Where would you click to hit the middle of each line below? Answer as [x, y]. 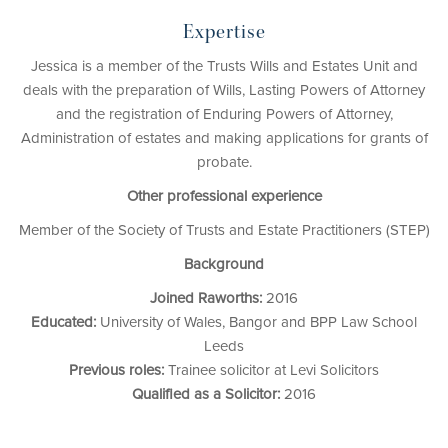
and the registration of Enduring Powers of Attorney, [224, 114]
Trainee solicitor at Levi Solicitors [271, 370]
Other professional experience [224, 196]
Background [224, 264]
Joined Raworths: [206, 298]
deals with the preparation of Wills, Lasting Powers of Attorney [224, 90]
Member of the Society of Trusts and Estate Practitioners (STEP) [224, 230]
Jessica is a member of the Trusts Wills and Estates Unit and [224, 66]
